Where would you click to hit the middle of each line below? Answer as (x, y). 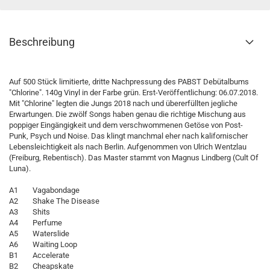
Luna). (20, 168)
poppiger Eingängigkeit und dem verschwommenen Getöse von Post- (126, 125)
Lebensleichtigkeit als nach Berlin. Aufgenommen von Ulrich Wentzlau (128, 147)
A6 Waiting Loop (43, 244)
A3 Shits (30, 212)
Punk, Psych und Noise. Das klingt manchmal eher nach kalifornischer (128, 136)
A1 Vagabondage (44, 190)
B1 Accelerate (39, 255)
